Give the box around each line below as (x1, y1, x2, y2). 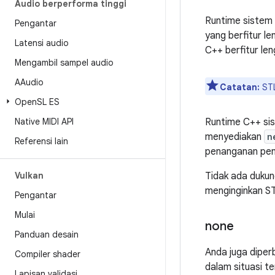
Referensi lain (15, 136, 68, 147)
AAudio (15, 77, 44, 88)
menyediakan (205, 131, 264, 143)
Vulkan (15, 170, 44, 181)
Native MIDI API (15, 116, 74, 127)
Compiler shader (15, 249, 80, 260)
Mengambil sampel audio (15, 57, 114, 68)
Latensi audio (15, 37, 69, 48)
